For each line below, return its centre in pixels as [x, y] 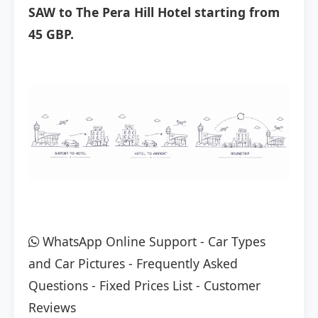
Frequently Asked [187, 264]
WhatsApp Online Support [118, 242]
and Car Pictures [77, 264]
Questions [58, 286]
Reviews [52, 308]
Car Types [237, 242]
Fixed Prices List [146, 286]
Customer [232, 286]
